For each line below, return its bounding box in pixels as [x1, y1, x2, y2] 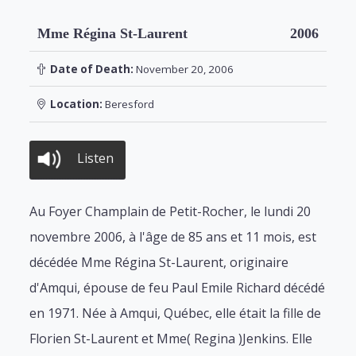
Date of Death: [44, 61, 133, 76]
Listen [77, 149, 114, 167]
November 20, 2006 [133, 61, 234, 76]
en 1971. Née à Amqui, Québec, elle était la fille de [29, 304, 322, 322]
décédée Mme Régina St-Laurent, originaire [29, 253, 289, 271]
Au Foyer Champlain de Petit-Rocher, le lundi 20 [29, 202, 311, 220]
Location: [44, 97, 103, 112]
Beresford [102, 97, 154, 112]
